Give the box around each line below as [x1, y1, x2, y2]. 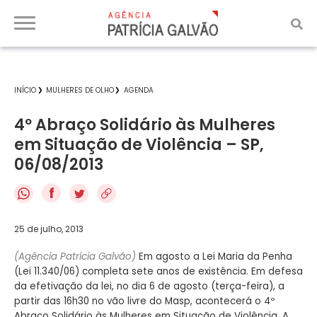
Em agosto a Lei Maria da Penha [139, 249, 292, 263]
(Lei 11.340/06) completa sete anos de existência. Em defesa [14, 264, 303, 278]
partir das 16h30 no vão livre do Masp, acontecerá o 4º [14, 294, 275, 308]
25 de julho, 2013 [14, 222, 83, 235]
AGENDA [124, 85, 154, 96]
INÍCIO [14, 85, 36, 96]
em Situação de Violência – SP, [14, 134, 264, 156]
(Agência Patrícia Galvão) [14, 249, 139, 263]
